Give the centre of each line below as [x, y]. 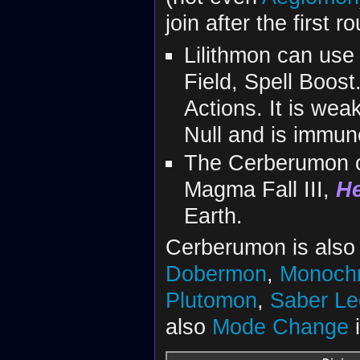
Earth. [213, 215]
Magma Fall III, [260, 189]
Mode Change [280, 326]
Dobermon [216, 273]
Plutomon [211, 300]
